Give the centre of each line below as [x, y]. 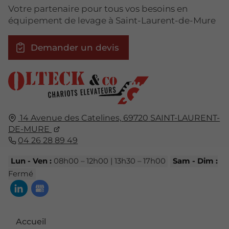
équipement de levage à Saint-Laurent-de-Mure [112, 21]
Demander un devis [75, 48]
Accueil [31, 221]
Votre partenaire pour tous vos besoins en [98, 9]
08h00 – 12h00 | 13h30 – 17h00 [108, 161]
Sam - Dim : [195, 161]
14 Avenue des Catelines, [71, 118]
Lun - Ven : [31, 161]
